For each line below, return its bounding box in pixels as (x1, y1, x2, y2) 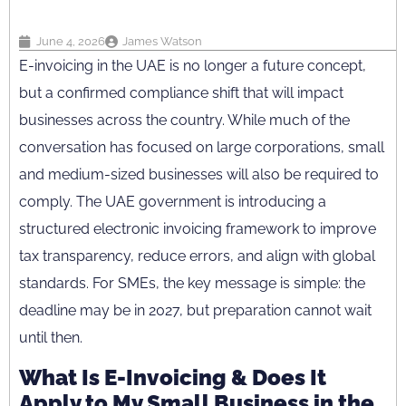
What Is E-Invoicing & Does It (19, 363, 326, 391)
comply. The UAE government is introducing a (19, 192, 326, 210)
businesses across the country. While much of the (19, 111, 350, 129)
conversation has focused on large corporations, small (19, 138, 384, 156)
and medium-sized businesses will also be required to (19, 165, 379, 183)
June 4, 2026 (36, 34, 105, 48)
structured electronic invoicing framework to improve (19, 219, 376, 237)
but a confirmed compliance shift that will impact (19, 83, 343, 101)
